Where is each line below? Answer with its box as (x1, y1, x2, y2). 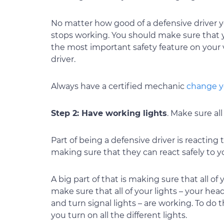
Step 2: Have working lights (51, 108, 167, 118)
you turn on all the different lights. (51, 210, 187, 220)
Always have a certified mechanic (51, 81, 186, 91)
